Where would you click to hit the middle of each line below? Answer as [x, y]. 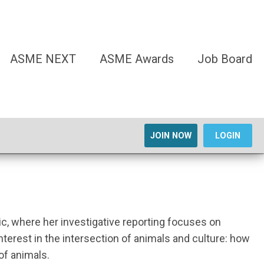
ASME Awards [137, 59]
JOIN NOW [171, 136]
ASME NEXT [43, 59]
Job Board [225, 59]
